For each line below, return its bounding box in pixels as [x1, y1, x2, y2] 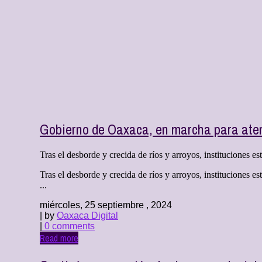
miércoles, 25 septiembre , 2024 [40, 200, 172, 211]
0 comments [42, 221, 95, 232]
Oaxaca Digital [57, 211, 118, 221]
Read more [40, 232, 78, 245]
